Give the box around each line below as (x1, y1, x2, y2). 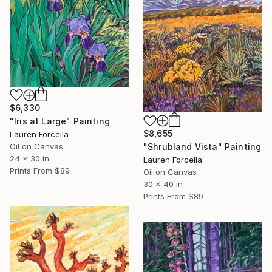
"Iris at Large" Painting (10, 115, 110, 126)
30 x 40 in (143, 179, 183, 189)
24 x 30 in (10, 153, 49, 163)
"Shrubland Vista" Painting (143, 141, 262, 152)
